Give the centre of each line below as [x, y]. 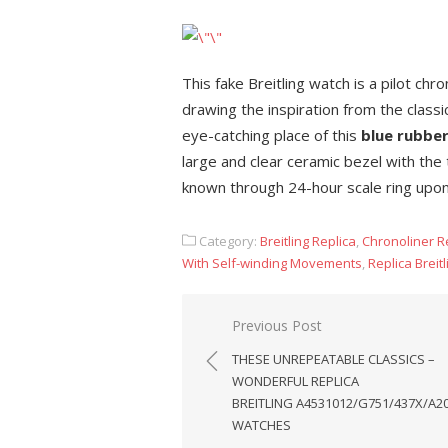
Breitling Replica [308, 241]
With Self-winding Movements [272, 263]
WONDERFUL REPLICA [295, 381]
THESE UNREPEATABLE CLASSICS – [333, 359]
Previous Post [277, 325]
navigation [254, 355]
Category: [228, 241]
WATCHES [261, 425]
